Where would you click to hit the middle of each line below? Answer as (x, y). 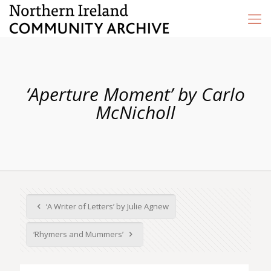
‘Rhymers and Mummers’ (79, 234)
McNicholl (135, 112)
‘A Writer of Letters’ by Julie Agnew (107, 206)
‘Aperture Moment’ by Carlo (135, 94)
